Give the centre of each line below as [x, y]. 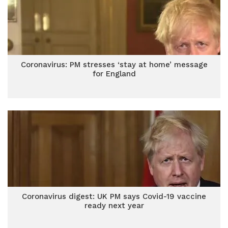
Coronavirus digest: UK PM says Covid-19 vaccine [114, 196]
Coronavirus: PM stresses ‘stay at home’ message [114, 65]
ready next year [114, 206]
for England [114, 74]
